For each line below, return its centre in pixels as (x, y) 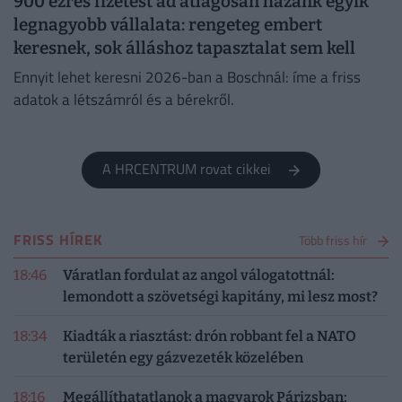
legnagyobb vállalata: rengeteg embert (168, 25)
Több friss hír (333, 240)
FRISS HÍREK (58, 240)
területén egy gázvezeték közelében (184, 358)
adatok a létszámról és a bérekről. (124, 99)
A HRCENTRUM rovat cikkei (192, 169)
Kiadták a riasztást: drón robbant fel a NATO (210, 336)
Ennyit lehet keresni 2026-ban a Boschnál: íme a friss (187, 77)
